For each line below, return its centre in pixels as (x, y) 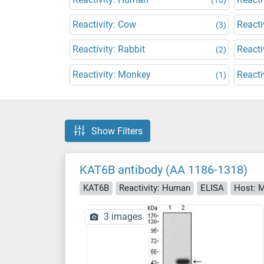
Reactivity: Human (155, 188)
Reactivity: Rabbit (109, 49)
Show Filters (117, 131)
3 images (123, 216)
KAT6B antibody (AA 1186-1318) (164, 170)
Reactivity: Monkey (112, 75)
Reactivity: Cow (104, 24)
